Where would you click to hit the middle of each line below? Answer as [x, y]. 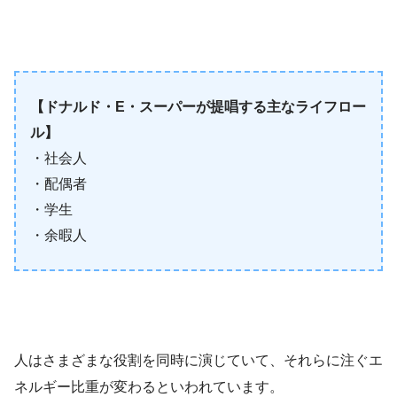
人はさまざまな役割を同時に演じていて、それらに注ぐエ [198, 361]
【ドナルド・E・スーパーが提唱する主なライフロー [198, 107]
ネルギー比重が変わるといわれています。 [149, 387]
